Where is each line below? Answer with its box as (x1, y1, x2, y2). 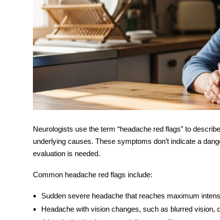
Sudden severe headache (41, 192, 123, 200)
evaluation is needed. (33, 149, 100, 158)
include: (126, 170, 152, 179)
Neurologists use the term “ (33, 125, 120, 134)
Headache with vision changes (41, 205, 139, 214)
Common (33, 170, 65, 179)
